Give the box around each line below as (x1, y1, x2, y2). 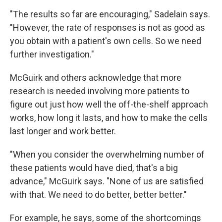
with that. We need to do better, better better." (10, 189, 187, 200)
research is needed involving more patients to (10, 85, 189, 96)
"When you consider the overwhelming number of (10, 149, 205, 160)
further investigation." (10, 49, 94, 59)
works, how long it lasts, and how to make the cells (10, 112, 208, 123)
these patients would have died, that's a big (10, 162, 178, 173)
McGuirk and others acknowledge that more (10, 72, 181, 83)
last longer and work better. (10, 125, 116, 136)
